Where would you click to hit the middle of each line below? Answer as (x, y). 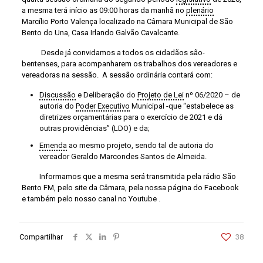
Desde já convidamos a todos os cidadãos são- (113, 53)
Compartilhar (41, 237)
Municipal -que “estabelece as (181, 106)
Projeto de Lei (160, 95)
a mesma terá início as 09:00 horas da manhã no (104, 10)
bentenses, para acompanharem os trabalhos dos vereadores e (129, 64)
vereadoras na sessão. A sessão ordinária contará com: (117, 75)
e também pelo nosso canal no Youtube (90, 199)
